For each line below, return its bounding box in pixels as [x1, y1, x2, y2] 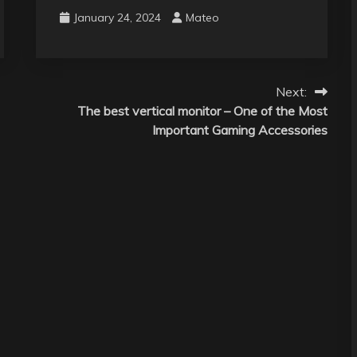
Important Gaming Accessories [151, 121, 328, 138]
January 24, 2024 [73, 10, 161, 25]
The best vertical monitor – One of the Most [76, 102, 328, 119]
